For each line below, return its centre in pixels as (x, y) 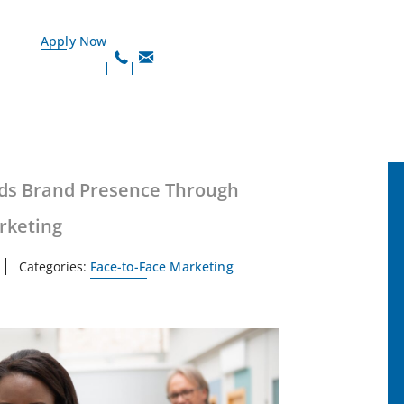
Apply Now (74, 41)
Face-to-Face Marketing (161, 266)
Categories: (52, 266)
